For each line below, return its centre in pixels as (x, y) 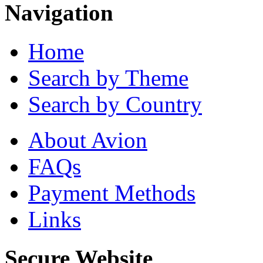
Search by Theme (108, 78)
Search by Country (115, 104)
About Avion (88, 140)
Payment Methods (112, 193)
